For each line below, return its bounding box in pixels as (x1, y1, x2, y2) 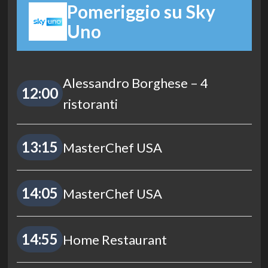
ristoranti (62, 96, 118, 112)
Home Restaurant (62, 231, 167, 248)
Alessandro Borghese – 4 (62, 75, 208, 92)
